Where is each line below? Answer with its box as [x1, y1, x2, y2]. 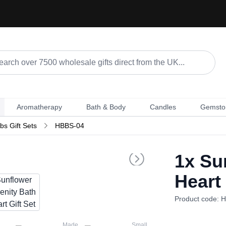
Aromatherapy [16, 103, 62, 111]
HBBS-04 [54, 122, 84, 130]
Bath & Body [86, 103, 126, 111]
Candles [149, 103, 176, 111]
